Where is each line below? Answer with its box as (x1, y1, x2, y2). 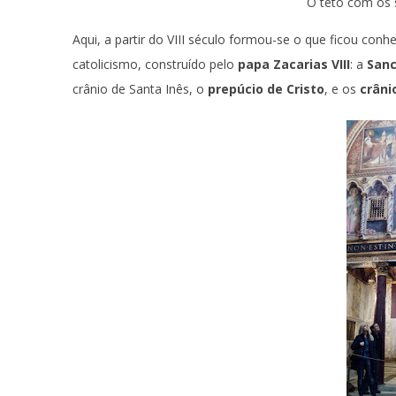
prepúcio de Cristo (208, 80, 324, 97)
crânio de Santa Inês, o (72, 80, 208, 97)
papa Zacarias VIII (238, 56, 350, 72)
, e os (324, 80, 360, 97)
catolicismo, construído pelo (72, 56, 238, 72)
